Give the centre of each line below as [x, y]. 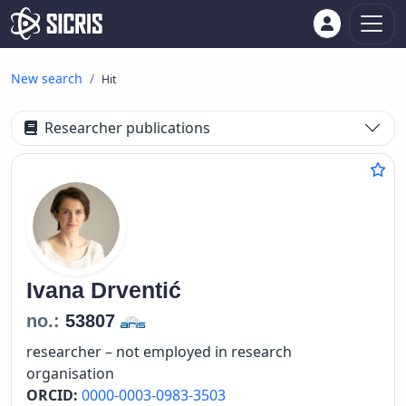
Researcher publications [128, 128]
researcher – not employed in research [159, 351]
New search [47, 78]
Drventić [136, 290]
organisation [70, 373]
